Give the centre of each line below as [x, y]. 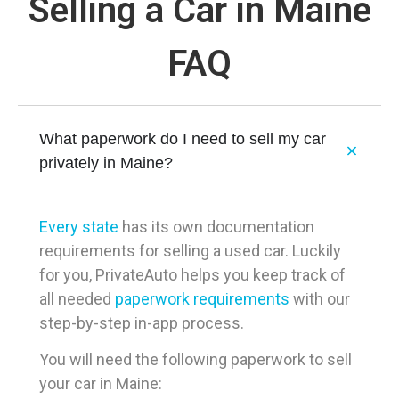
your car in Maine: [101, 383]
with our [320, 298]
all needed [77, 298]
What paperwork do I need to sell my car [183, 138]
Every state [79, 226]
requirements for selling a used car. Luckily [190, 250]
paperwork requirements [202, 298]
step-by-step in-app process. [142, 322]
